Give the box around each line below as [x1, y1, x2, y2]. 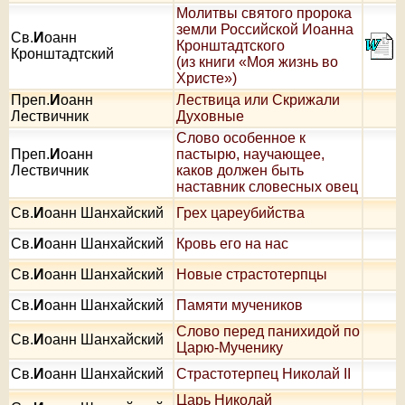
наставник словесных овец [176, 178, 358, 194]
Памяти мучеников [176, 297, 303, 313]
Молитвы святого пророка [176, 5, 352, 21]
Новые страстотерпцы [176, 266, 327, 282]
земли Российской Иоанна [176, 21, 353, 37]
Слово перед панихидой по [176, 323, 360, 339]
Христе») [176, 70, 237, 86]
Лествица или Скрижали [176, 91, 340, 108]
